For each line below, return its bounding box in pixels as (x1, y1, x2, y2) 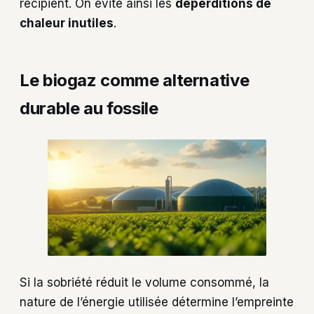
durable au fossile (20, 97, 158, 118)
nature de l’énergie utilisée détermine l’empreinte (20, 295, 294, 310)
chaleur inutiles (20, 15, 114, 30)
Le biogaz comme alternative (20, 69, 250, 90)
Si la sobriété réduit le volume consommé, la (20, 275, 269, 290)
